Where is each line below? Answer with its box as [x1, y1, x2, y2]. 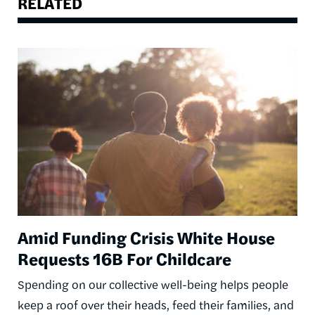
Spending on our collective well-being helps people [18, 276, 288, 293]
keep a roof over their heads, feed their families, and [18, 296, 294, 314]
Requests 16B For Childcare [18, 246, 231, 271]
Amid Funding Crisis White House [18, 225, 275, 250]
